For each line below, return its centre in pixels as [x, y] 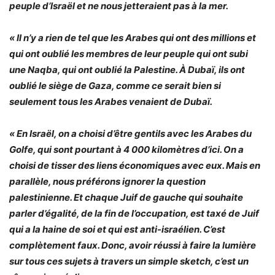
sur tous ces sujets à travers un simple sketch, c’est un [129, 261]
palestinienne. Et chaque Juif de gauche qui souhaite [126, 197]
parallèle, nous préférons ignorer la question [107, 181]
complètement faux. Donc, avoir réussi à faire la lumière [133, 245]
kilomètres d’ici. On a [198, 149]
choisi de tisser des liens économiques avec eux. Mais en [135, 165]
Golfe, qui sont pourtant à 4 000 [80, 149]
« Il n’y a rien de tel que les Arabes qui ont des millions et [133, 37]
